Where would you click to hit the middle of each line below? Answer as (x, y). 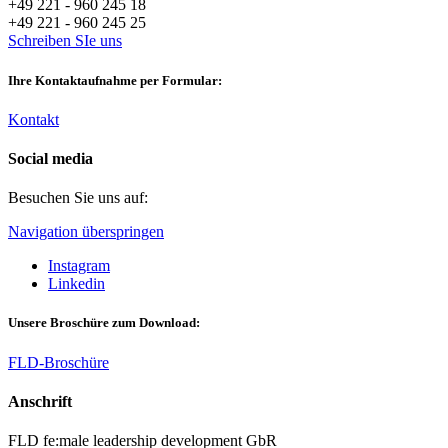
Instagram (79, 266)
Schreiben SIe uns (65, 41)
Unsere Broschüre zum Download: (104, 323)
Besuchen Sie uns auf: (78, 198)
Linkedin (76, 284)
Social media (50, 159)
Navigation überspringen (86, 232)
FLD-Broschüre (58, 362)
